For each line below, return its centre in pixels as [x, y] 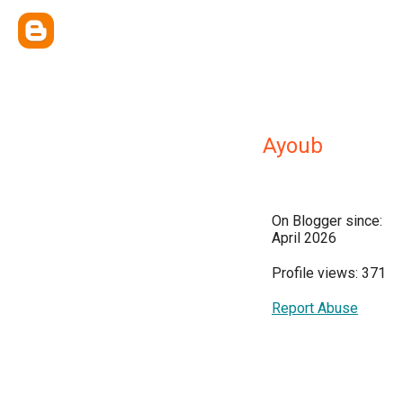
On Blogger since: [327, 221]
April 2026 [304, 238]
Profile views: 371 [329, 273]
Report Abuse [315, 308]
